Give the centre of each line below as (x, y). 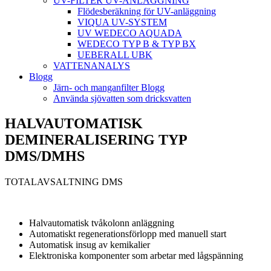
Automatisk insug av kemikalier (90, 245)
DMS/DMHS (45, 156)
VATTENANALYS (92, 65)
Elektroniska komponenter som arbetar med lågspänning (136, 256)
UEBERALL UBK (115, 54)
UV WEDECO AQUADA (130, 33)
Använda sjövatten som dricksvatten (122, 98)
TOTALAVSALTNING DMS (64, 182)
